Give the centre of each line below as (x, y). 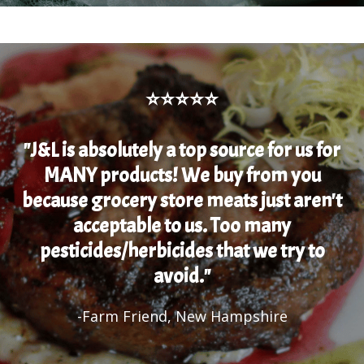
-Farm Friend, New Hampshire (182, 316)
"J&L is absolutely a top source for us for (182, 151)
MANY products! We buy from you (182, 176)
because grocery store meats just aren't (182, 201)
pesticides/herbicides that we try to (182, 251)
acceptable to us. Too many (182, 226)
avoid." (182, 277)
